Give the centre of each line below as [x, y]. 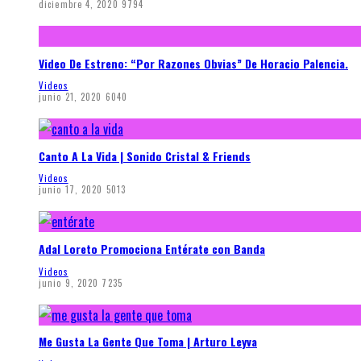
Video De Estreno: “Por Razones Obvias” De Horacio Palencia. [193, 63]
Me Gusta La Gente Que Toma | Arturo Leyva [148, 342]
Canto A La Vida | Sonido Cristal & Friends [145, 156]
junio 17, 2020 [71, 190]
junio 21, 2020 [71, 97]
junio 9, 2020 [69, 282]
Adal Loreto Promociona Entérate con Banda [152, 248]
